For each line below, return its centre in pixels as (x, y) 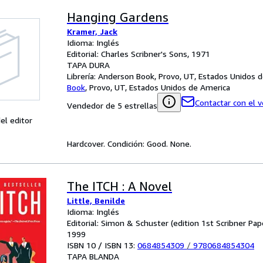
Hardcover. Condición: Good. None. (129, 144)
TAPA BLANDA (93, 256)
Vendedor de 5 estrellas (112, 105)
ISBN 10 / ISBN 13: (102, 245)
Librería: (82, 76)
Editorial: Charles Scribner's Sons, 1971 (139, 54)
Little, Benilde (96, 200)
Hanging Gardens (118, 17)
